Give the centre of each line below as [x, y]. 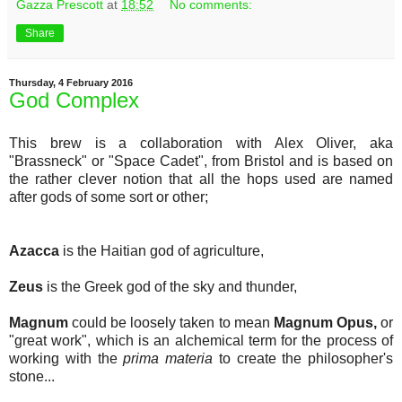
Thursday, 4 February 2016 [71, 83]
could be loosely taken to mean [171, 322]
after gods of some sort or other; [109, 197]
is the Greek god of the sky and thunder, [172, 286]
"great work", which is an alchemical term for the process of [201, 340]
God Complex [74, 100]
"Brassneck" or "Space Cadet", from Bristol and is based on [201, 161]
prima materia [168, 358]
